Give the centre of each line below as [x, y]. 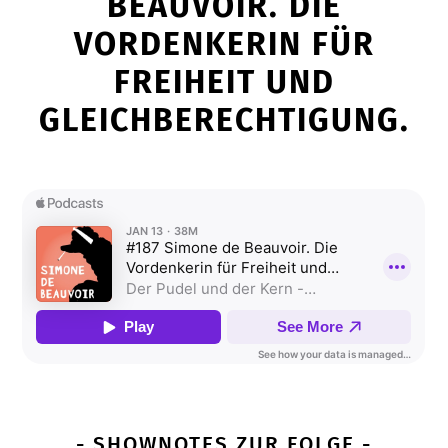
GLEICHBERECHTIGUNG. [224, 120]
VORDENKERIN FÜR [224, 44]
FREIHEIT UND [224, 82]
